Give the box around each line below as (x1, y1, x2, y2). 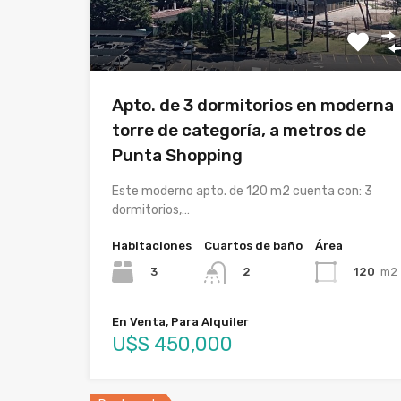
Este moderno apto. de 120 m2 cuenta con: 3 (112, 183, 372, 200)
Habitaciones (112, 239, 192, 253)
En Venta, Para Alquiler (112, 314, 249, 328)
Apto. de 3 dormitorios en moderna (112, 95, 394, 116)
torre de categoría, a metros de (112, 120, 366, 141)
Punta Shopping (112, 145, 243, 166)
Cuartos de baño (204, 239, 303, 253)
